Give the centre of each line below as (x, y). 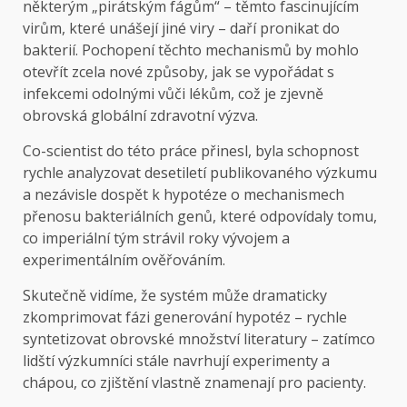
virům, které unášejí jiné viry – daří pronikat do (181, 29)
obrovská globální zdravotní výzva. (140, 116)
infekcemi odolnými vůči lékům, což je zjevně (173, 94)
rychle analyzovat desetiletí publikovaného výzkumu (200, 173)
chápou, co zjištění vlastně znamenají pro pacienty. (194, 383)
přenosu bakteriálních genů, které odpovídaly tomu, (200, 217)
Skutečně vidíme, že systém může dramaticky (175, 296)
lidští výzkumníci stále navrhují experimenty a (176, 361)
